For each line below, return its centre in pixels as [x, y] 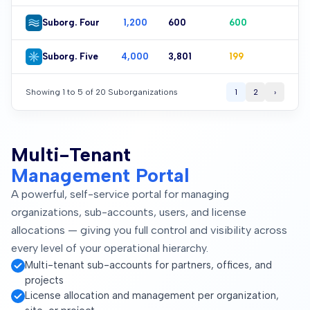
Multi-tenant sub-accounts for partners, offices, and [148, 265]
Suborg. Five [70, 57]
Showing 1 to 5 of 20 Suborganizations [102, 92]
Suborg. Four [71, 23]
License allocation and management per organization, [152, 295]
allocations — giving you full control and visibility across [149, 230]
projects [44, 280]
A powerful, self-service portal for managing [120, 194]
